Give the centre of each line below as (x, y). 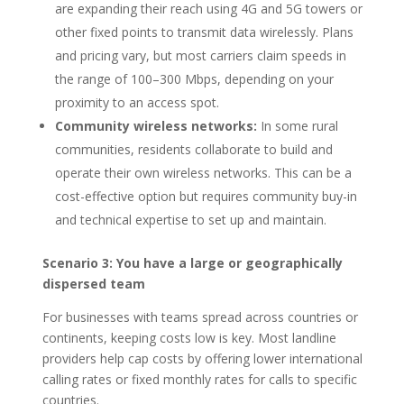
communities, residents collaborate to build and (193, 149)
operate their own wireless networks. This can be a (203, 172)
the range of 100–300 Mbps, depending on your (194, 78)
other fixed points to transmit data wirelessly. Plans (204, 32)
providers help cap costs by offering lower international (202, 358)
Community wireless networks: (156, 125)
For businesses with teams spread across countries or (200, 317)
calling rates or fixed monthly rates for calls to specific (199, 379)
